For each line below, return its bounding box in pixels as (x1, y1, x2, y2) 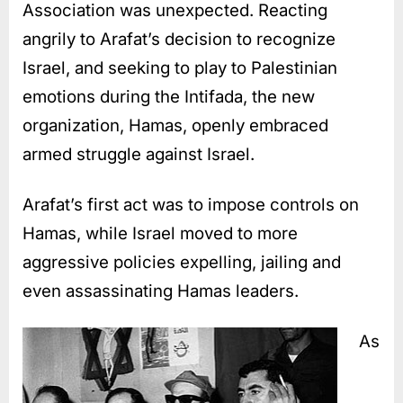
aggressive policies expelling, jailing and (22, 251, 341, 273)
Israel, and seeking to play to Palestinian (22, 57, 337, 78)
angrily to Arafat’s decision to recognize (22, 28, 336, 49)
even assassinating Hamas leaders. (22, 280, 299, 301)
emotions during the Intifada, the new (22, 85, 315, 107)
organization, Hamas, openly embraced (22, 114, 328, 136)
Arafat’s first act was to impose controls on (22, 193, 359, 215)
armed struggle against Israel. (22, 143, 255, 165)
